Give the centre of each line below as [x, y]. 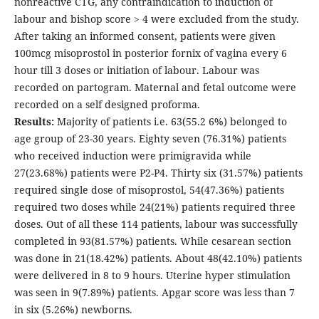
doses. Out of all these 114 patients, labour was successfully [156, 224]
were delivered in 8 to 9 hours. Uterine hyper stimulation [152, 276]
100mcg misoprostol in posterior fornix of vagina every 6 [150, 53]
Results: [34, 122]
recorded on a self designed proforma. [107, 105]
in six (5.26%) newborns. [73, 310]
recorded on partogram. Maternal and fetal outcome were [155, 88]
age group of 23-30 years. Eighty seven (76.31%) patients [150, 139]
